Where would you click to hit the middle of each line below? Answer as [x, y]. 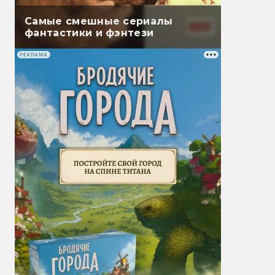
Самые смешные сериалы [99, 21]
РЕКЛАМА [34, 55]
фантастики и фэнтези [89, 33]
